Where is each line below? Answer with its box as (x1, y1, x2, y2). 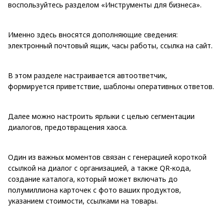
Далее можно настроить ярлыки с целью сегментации (8, 111, 195, 121)
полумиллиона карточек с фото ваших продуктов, (8, 185, 181, 195)
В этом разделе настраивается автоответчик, (8, 70, 167, 80)
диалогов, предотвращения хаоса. (8, 122, 127, 132)
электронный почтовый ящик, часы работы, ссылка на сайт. (8, 40, 213, 50)
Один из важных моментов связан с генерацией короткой (8, 152, 207, 162)
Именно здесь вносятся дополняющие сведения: (8, 29, 178, 39)
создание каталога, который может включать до (8, 174, 178, 184)
